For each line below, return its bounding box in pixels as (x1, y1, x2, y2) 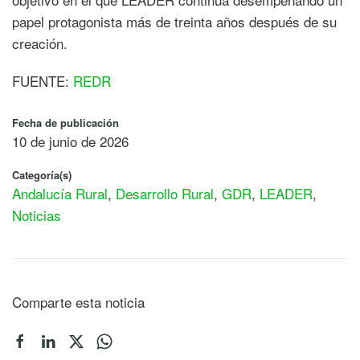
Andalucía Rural (12, 182, 108, 203)
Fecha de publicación (12, 114, 119, 130)
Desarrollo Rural (116, 182, 214, 203)
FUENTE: (12, 70, 73, 91)
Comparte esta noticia (12, 291, 145, 312)
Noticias (12, 204, 61, 225)
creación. (12, 32, 67, 53)
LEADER (260, 182, 313, 203)
